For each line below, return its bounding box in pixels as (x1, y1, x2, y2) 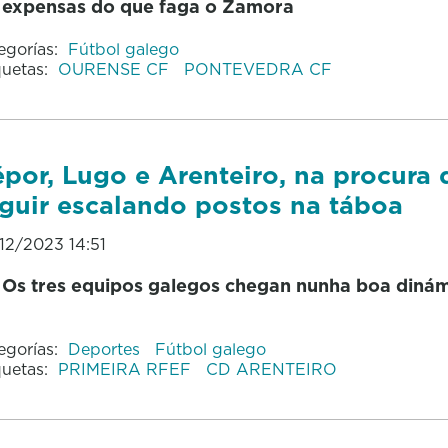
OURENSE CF (57, 58, 174, 81)
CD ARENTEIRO (205, 358, 337, 381)
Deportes (67, 338, 145, 361)
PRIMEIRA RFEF (57, 358, 196, 381)
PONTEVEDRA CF (183, 58, 332, 81)
